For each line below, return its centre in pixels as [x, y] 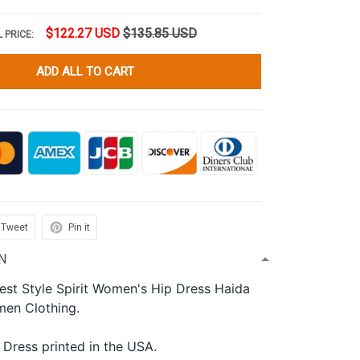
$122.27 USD [83, 33]
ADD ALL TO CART [85, 72]
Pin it [80, 227]
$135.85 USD [160, 33]
